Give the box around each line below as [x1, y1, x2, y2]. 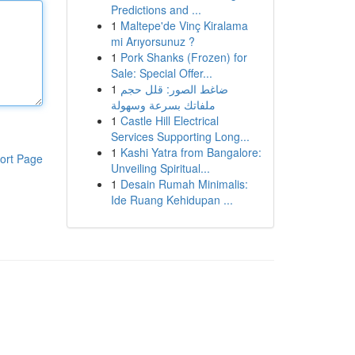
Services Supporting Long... [110, 128, 250, 144]
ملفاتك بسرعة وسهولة [110, 97, 216, 113]
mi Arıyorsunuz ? [110, 33, 195, 49]
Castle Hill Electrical [120, 113, 219, 128]
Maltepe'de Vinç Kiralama [120, 17, 248, 33]
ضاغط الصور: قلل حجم [120, 81, 228, 97]
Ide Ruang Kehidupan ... [110, 192, 233, 208]
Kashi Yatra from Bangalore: [120, 144, 261, 160]
